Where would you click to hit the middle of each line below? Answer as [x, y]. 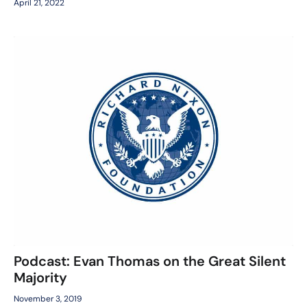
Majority [40, 277]
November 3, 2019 [48, 298]
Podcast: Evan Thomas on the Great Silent [150, 261]
